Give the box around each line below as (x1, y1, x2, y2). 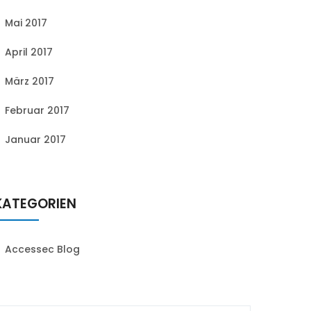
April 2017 (5, 45, 53, 59)
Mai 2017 (5, 16, 47, 30)
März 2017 (5, 74, 54, 88)
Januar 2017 (5, 133, 66, 146)
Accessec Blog (5, 242, 80, 256)
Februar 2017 (5, 103, 69, 117)
